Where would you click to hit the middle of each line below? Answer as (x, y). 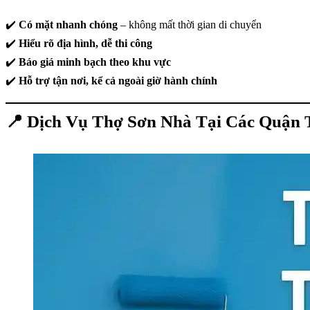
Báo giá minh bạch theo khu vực (95, 62)
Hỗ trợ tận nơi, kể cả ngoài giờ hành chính (118, 81)
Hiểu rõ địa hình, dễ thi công (85, 43)
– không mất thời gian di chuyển (190, 25)
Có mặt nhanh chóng (68, 25)
